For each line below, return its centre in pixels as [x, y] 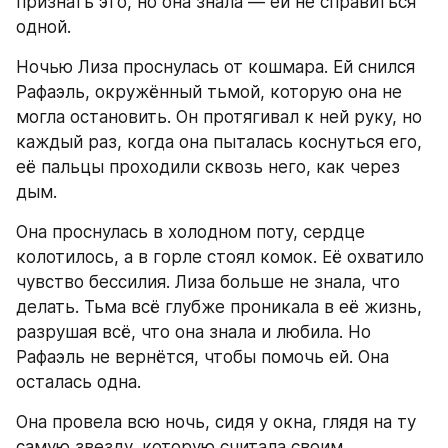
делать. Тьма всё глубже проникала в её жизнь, [219, 306]
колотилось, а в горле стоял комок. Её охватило [220, 256]
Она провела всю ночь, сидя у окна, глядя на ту [216, 421]
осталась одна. [78, 381]
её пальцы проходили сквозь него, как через [208, 166]
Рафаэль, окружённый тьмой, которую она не [209, 91]
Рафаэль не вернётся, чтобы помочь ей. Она [202, 356]
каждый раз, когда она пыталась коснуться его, [219, 141]
